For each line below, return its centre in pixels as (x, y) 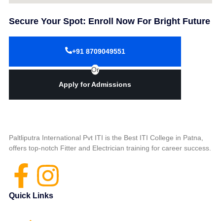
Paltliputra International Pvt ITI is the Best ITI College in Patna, (106, 138)
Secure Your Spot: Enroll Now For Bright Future (110, 21)
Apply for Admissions (95, 85)
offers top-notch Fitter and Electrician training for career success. (110, 148)
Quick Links (31, 196)
